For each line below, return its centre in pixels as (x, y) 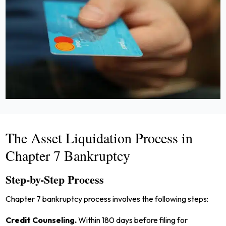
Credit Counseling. (42, 220)
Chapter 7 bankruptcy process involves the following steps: (107, 199)
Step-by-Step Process (55, 179)
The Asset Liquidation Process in (99, 137)
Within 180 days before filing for (133, 220)
